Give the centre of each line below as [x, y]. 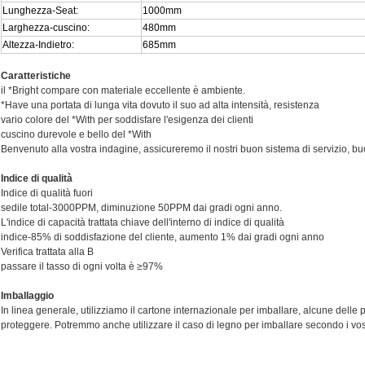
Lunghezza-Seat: [40, 11]
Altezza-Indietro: [38, 45]
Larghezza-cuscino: [46, 28]
